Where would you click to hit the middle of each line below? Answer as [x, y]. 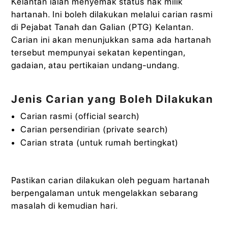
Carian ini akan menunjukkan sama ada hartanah [111, 40]
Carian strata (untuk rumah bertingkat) [99, 143]
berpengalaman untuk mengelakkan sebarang [105, 193]
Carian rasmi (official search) [80, 116]
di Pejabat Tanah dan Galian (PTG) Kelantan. [103, 27]
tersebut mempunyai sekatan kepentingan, [98, 53]
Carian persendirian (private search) [94, 130]
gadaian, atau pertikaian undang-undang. [96, 65]
